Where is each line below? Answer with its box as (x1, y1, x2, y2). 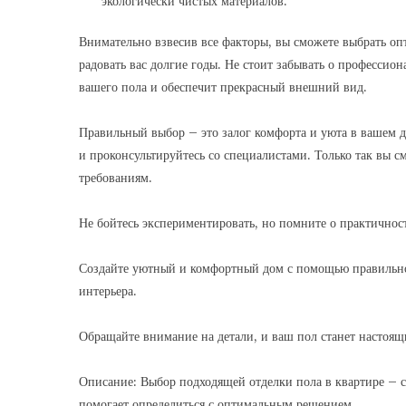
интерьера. (79, 283, 137, 299)
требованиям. (79, 169, 152, 186)
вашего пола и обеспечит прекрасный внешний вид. (79, 79, 367, 95)
